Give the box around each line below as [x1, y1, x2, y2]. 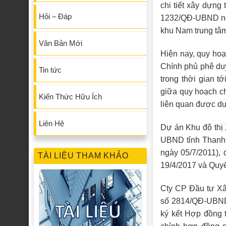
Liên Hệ [39, 119, 64, 128]
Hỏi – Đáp [39, 12, 72, 21]
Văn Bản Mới [39, 39, 82, 48]
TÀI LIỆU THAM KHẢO [38, 151, 129, 160]
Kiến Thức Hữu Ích [39, 92, 102, 101]
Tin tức [39, 66, 62, 75]
